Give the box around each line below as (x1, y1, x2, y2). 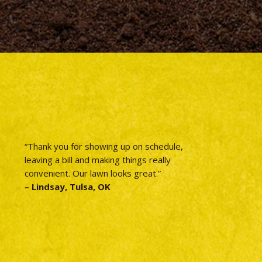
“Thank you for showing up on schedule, (25, 140, 184, 152)
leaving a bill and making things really (25, 153, 171, 166)
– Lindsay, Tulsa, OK (25, 180, 111, 192)
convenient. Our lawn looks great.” (25, 167, 161, 179)
